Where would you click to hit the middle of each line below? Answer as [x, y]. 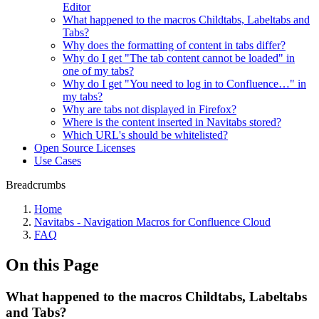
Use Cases [58, 161]
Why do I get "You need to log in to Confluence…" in [184, 84]
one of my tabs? [98, 71]
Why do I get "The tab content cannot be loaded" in [179, 58]
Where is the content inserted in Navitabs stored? [172, 122]
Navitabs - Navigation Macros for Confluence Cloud [152, 222]
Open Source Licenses [85, 148]
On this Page [52, 265]
